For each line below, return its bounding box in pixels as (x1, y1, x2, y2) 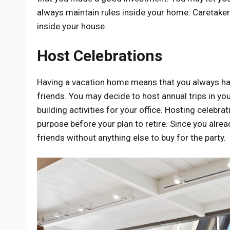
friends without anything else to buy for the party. (37, 132, 226, 143)
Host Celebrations (37, 46, 162, 65)
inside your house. (37, 21, 107, 32)
